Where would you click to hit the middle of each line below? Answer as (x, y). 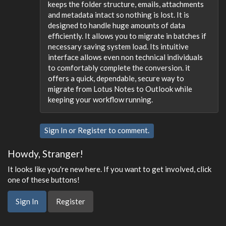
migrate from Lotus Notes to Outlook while (120, 89)
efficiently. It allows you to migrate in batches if (127, 36)
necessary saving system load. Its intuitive (118, 46)
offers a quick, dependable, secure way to (116, 78)
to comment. (128, 130)
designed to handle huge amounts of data (117, 25)
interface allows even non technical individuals (125, 57)
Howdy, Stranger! (45, 153)
